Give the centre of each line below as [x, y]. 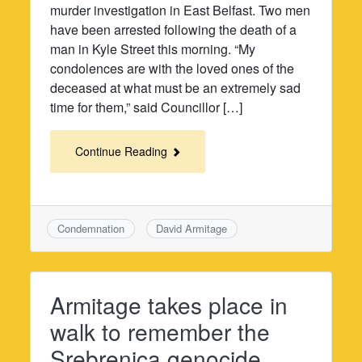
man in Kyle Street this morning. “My [153, 48]
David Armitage [192, 228]
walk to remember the [160, 332]
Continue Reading [123, 151]
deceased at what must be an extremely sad [176, 87]
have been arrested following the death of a [174, 29]
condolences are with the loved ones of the [173, 68]
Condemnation [91, 228]
